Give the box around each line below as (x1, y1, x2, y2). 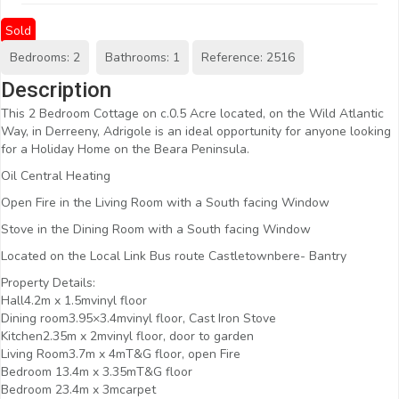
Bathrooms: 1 (105, 49, 180, 66)
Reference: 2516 (201, 49, 295, 66)
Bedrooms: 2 (10, 49, 80, 66)
